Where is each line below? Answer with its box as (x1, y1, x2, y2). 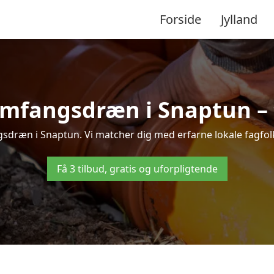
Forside (160, 10, 201, 28)
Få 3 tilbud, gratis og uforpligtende (56, 162, 218, 176)
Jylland (221, 10, 257, 28)
